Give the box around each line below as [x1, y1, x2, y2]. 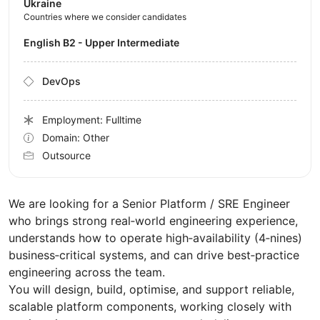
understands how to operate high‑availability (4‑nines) [9, 231, 302, 246]
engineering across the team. [9, 265, 165, 280]
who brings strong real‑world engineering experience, [9, 214, 298, 229]
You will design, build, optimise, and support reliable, [9, 282, 294, 297]
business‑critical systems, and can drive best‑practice [9, 248, 299, 263]
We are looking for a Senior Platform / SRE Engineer [9, 196, 290, 211]
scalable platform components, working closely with [9, 299, 291, 314]
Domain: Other [42, 131, 109, 144]
